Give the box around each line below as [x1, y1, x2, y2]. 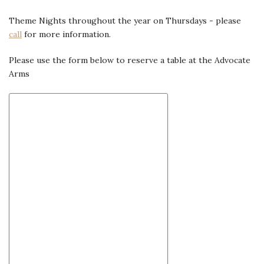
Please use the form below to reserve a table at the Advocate [9, 55, 250, 66]
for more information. [22, 29, 111, 40]
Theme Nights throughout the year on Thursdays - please [9, 15, 241, 27]
